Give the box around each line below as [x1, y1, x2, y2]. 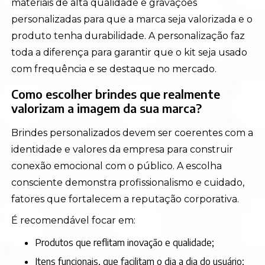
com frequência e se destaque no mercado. [11, 63, 217, 75]
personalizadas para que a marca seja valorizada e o [11, 14, 253, 25]
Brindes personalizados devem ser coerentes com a [11, 127, 254, 138]
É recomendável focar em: [11, 215, 136, 226]
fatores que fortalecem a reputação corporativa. [11, 193, 240, 205]
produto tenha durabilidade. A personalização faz [11, 30, 245, 41]
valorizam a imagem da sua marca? [11, 101, 202, 115]
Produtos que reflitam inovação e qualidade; [41, 237, 215, 248]
